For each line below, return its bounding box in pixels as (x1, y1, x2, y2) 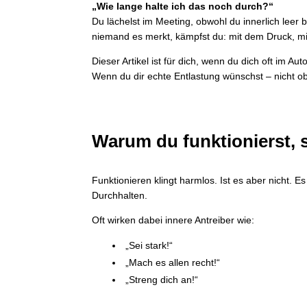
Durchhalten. (92, 190, 148, 201)
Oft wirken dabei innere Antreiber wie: (92, 214, 255, 226)
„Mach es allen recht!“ (125, 257, 221, 269)
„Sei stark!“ (125, 240, 173, 251)
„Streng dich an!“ (125, 274, 199, 286)
